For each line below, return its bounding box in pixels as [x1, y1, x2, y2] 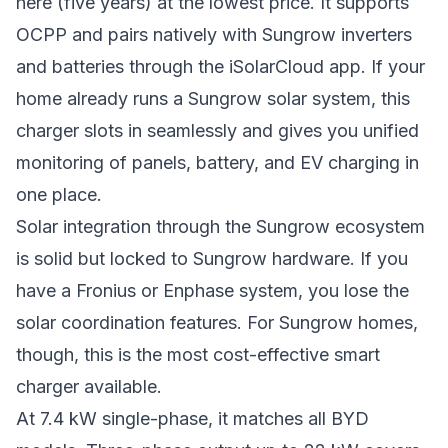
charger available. [16, 376, 162, 397]
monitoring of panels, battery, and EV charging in [16, 152, 419, 173]
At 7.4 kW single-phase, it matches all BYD [16, 408, 369, 429]
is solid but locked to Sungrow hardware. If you [16, 248, 408, 269]
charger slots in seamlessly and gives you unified [16, 120, 419, 141]
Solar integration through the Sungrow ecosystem [16, 216, 425, 237]
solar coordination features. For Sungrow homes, [16, 312, 418, 333]
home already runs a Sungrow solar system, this [16, 88, 410, 109]
